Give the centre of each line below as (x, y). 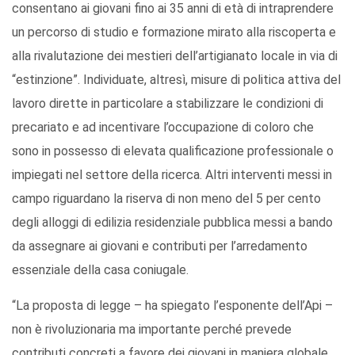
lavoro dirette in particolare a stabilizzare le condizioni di (168, 104)
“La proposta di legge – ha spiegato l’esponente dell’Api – (172, 306)
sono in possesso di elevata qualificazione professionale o (173, 151)
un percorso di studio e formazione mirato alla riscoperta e (174, 32)
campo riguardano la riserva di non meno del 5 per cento (166, 199)
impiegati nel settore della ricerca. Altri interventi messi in (172, 175)
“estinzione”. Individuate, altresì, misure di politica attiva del (176, 80)
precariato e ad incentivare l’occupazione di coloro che (163, 128)
